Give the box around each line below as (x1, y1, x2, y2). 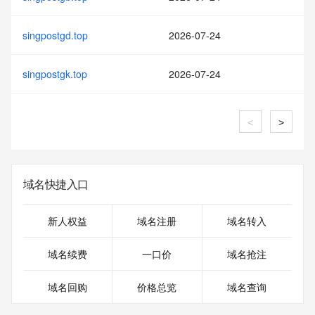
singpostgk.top (22, 67, 87, 81)
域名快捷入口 (23, 176, 89, 192)
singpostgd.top (22, 28, 88, 42)
